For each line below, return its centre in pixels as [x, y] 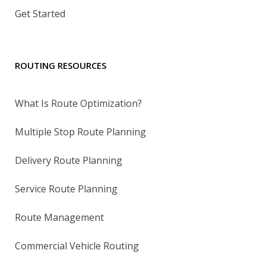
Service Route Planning [66, 189]
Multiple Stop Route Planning [80, 132]
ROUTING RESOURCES [61, 65]
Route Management [59, 217]
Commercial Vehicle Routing [77, 246]
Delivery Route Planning [69, 160]
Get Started [40, 13]
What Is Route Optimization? [78, 103]
